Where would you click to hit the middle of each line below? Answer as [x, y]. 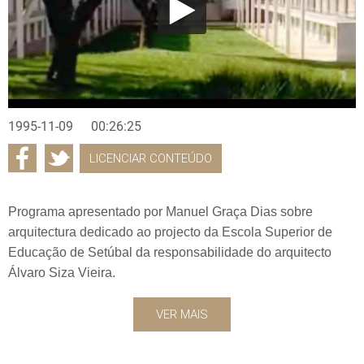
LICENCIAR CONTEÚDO [151, 158]
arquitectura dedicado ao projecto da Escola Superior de [170, 232]
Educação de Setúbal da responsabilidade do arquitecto [170, 252]
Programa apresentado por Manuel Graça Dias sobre [160, 211]
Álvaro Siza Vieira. [62, 272]
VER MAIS [182, 314]
